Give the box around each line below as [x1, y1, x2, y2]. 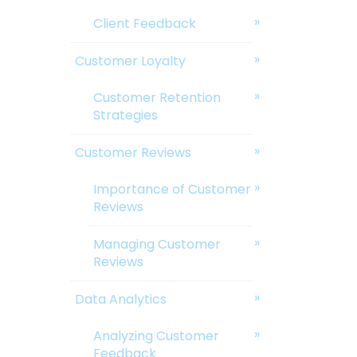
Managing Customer [92, 235, 221, 254]
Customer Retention [92, 88, 221, 108]
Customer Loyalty [75, 52, 186, 71]
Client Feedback [92, 14, 196, 33]
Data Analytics [75, 290, 167, 309]
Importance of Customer [92, 180, 251, 199]
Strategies [92, 106, 158, 125]
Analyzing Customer [92, 327, 219, 346]
